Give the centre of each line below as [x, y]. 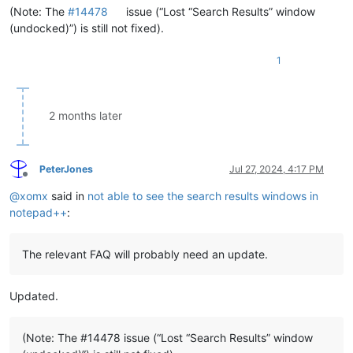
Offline [39, 180]
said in [68, 195]
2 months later [85, 115]
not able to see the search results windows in [203, 195]
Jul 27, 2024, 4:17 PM [277, 169]
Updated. [34, 295]
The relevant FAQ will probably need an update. [145, 254]
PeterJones [66, 169]
